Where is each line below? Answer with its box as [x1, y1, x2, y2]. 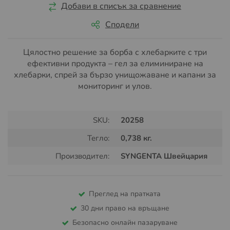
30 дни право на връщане [80, 203, 169, 213]
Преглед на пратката [89, 188, 161, 199]
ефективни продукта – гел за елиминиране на [27, 57, 203, 69]
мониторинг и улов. [78, 80, 152, 92]
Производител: [55, 150, 109, 161]
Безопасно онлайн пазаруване [72, 217, 178, 227]
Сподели [105, 18, 139, 30]
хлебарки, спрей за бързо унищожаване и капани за [14, 69, 216, 81]
